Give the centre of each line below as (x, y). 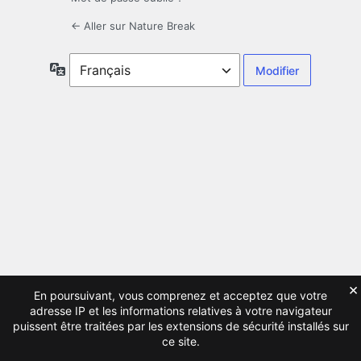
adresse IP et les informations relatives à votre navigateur (180, 311)
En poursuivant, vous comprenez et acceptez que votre (180, 295)
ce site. (180, 341)
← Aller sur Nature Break (133, 26)
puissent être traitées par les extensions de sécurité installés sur (180, 326)
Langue (85, 68)
